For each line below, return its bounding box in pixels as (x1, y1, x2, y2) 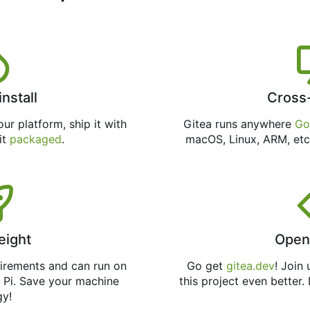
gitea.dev (226, 259, 275, 273)
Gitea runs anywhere (183, 117, 295, 131)
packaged (9, 132, 62, 147)
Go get (187, 259, 227, 273)
